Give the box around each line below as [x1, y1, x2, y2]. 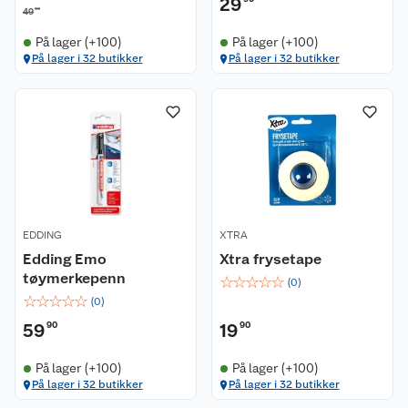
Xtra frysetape [219, 250, 321, 268]
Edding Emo [23, 250, 107, 268]
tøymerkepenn [23, 270, 126, 287]
